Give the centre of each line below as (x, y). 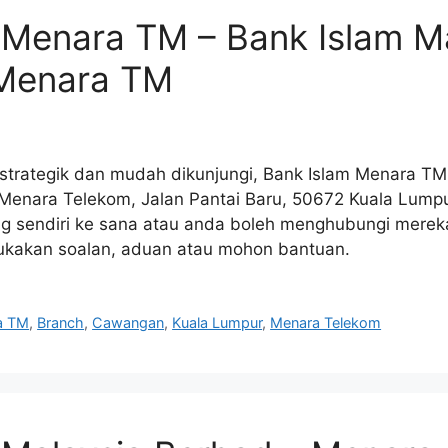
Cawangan (128, 323)
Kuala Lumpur (217, 323)
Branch (61, 323)
